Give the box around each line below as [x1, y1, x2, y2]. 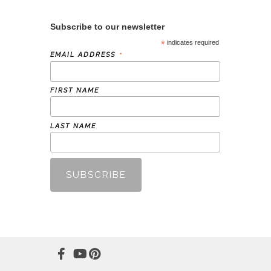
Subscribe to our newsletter [50, 21, 165, 31]
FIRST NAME [50, 87, 99, 95]
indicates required [165, 38, 220, 46]
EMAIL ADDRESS [50, 50, 119, 59]
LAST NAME [50, 122, 96, 131]
